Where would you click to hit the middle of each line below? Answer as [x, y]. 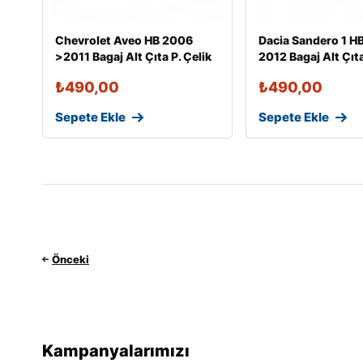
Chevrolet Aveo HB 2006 [124, 41]
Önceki [70, 259]
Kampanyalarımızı [116, 351]
